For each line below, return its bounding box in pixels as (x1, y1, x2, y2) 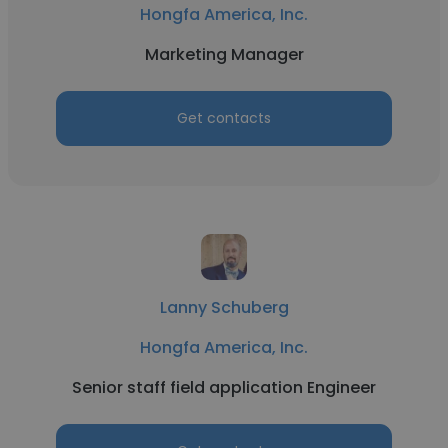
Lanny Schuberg (159, 296, 289, 319)
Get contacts (177, 108, 271, 128)
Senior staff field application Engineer (72, 376, 376, 399)
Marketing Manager (144, 43, 304, 66)
